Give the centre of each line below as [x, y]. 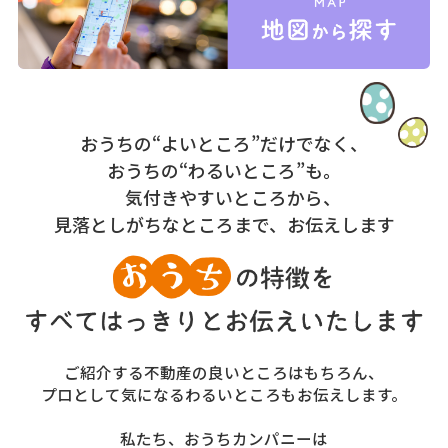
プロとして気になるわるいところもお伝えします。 [224, 393]
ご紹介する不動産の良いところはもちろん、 [224, 371]
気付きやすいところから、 [224, 196]
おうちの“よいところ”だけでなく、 [224, 142]
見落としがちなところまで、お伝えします [224, 223]
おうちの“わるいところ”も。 [224, 169]
